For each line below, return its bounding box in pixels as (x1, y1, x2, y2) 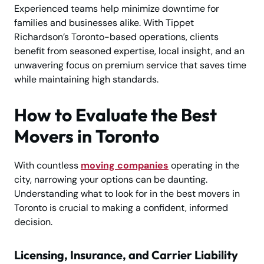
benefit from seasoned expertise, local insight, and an (14, 45, 245, 58)
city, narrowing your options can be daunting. (14, 173, 207, 186)
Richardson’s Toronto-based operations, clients (14, 31, 219, 44)
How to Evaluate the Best (14, 104, 217, 127)
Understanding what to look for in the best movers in (14, 187, 240, 200)
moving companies (81, 159, 169, 172)
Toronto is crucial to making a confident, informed (14, 202, 228, 214)
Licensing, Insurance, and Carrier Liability (14, 247, 238, 263)
